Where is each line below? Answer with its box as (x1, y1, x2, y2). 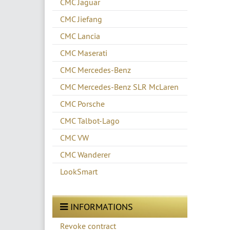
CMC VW (60, 132, 89, 143)
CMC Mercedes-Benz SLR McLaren (60, 82, 179, 92)
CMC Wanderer (60, 149, 110, 160)
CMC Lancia (60, 31, 100, 42)
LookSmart (60, 166, 98, 177)
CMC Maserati (60, 48, 107, 59)
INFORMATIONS (68, 200, 133, 213)
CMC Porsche (60, 99, 105, 109)
